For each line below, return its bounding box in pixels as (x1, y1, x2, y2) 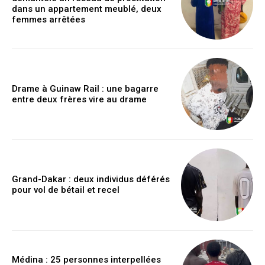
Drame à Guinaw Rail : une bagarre (12, 83, 159, 94)
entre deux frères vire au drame (12, 94, 147, 105)
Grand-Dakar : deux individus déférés (12, 174, 170, 185)
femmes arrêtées (12, 14, 85, 25)
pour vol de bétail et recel (12, 185, 119, 196)
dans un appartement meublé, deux (12, 3, 161, 14)
